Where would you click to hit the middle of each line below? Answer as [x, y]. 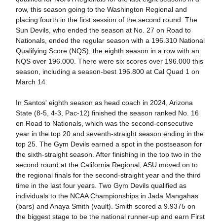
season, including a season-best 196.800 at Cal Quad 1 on [107, 72]
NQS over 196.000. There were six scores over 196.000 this [109, 61]
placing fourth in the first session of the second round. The [106, 20]
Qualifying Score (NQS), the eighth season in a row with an [107, 51]
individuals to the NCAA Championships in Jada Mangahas [107, 196]
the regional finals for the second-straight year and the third [108, 175]
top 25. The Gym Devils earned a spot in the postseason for [109, 144]
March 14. [31, 82]
